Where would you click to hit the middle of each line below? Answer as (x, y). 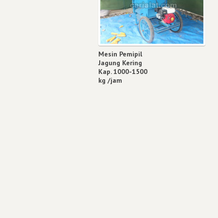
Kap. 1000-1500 (123, 71)
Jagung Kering (120, 63)
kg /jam (110, 80)
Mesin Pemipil (120, 54)
